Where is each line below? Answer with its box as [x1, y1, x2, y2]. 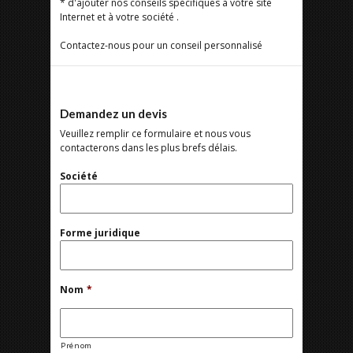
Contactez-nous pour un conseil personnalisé [60, 39, 262, 52]
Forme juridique [60, 226, 140, 240]
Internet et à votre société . [60, 10, 179, 24]
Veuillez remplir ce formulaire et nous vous [60, 127, 251, 140]
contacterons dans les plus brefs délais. [60, 141, 237, 154]
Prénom [61, 340, 92, 351]
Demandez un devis [60, 106, 167, 121]
